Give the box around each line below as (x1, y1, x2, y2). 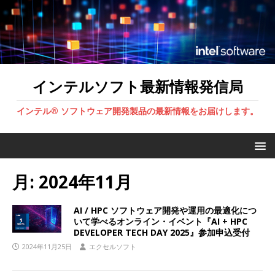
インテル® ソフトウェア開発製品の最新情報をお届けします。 (17, 104, 258, 117)
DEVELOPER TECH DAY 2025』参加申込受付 (74, 226, 250, 238)
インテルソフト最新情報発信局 (32, 76, 243, 96)
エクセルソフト (89, 241, 136, 251)
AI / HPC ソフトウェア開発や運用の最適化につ (74, 204, 257, 216)
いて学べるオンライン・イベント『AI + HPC (74, 215, 247, 227)
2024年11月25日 (22, 241, 72, 251)
